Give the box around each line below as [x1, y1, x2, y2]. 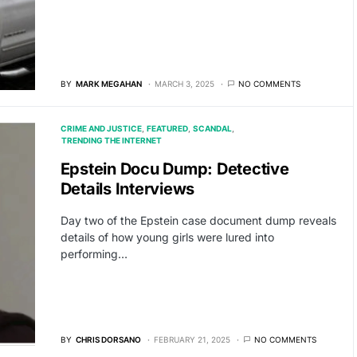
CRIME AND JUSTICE [60, 124, 142, 134]
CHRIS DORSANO [75, 334, 141, 344]
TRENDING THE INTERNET [61, 135, 162, 146]
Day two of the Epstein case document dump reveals [60, 214, 336, 228]
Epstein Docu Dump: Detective [60, 159, 289, 179]
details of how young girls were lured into [60, 230, 274, 245]
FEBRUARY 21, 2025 [153, 334, 230, 344]
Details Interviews [60, 179, 194, 199]
